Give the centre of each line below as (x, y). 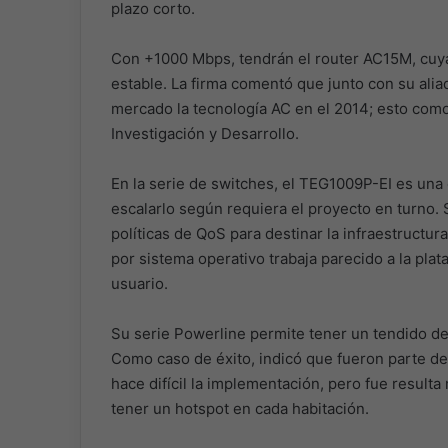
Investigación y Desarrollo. (204, 133)
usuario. (139, 283)
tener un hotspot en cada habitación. (239, 408)
